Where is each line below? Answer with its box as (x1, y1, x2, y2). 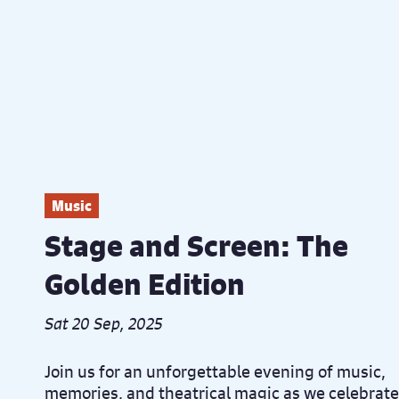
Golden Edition (45, 265, 245, 304)
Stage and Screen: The (45, 227, 348, 265)
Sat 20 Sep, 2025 (45, 313, 163, 335)
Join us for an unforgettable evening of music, (45, 361, 386, 383)
